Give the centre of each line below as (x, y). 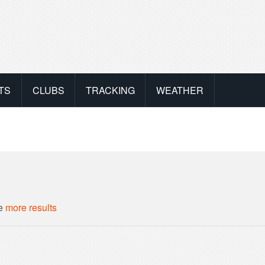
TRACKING (110, 90)
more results (31, 207)
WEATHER (180, 90)
